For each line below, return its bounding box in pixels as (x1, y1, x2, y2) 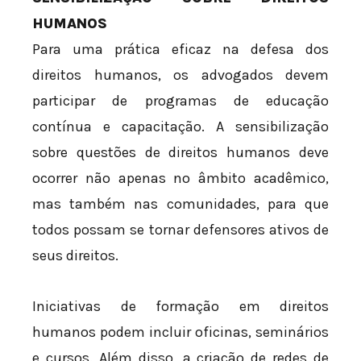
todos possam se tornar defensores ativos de (32, 220, 329, 239)
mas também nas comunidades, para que (32, 194, 329, 213)
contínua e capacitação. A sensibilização (32, 117, 329, 135)
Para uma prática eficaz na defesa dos (32, 39, 329, 58)
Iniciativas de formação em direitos (32, 297, 329, 316)
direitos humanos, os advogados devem (32, 65, 329, 84)
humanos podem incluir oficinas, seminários (32, 323, 329, 342)
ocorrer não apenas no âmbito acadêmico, (32, 168, 329, 187)
